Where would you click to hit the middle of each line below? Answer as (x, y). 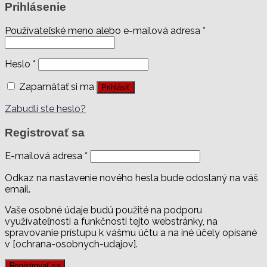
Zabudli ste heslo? (45, 109)
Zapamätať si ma (57, 87)
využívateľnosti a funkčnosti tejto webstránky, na (111, 222)
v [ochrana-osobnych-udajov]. (71, 244)
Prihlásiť (116, 87)
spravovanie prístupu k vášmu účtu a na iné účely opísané (131, 233)
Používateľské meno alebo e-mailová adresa (104, 31)
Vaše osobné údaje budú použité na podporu (103, 210)
